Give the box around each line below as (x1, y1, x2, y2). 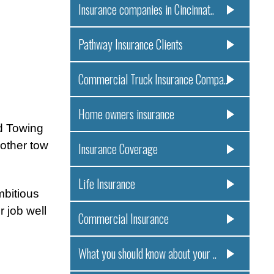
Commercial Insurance (78, 210, 169, 228)
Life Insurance (78, 175, 135, 193)
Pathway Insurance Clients (78, 35, 183, 54)
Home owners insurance (78, 105, 174, 124)
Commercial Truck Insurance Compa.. (78, 70, 228, 89)
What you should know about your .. (78, 245, 217, 263)
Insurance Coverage (78, 140, 158, 158)
